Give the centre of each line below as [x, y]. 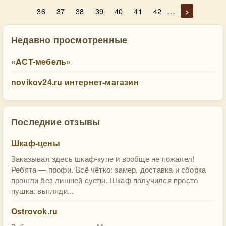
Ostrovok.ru [35, 211]
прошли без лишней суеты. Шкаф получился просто [105, 180]
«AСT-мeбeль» [41, 61]
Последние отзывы [56, 121]
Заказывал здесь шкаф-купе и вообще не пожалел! [103, 159]
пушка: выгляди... [43, 190]
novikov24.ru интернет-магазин [75, 82]
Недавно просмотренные [69, 40]
